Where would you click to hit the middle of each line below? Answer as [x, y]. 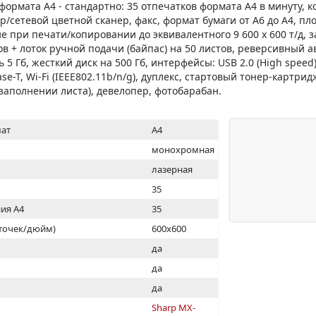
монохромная [183, 150]
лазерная [172, 169]
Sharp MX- [174, 308]
